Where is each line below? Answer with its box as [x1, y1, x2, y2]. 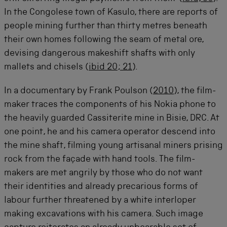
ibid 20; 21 [89, 63, 132, 72]
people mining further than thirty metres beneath [4, 22, 207, 31]
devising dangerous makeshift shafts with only [4, 49, 195, 58]
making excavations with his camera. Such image [4, 210, 203, 219]
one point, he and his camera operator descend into [4, 128, 215, 137]
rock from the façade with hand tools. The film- [4, 155, 195, 164]
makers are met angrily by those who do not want [4, 169, 203, 178]
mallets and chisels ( [4, 63, 89, 72]
